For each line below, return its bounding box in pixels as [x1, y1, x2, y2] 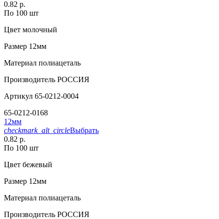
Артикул [4, 92, 33, 101]
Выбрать [70, 126, 99, 135]
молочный [21, 25, 57, 34]
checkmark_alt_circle [4, 126, 70, 135]
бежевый [21, 160, 52, 169]
